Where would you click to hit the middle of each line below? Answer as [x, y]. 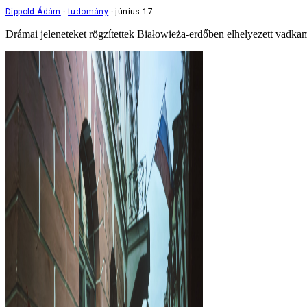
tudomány [88, 11]
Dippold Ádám [33, 11]
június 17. [135, 11]
